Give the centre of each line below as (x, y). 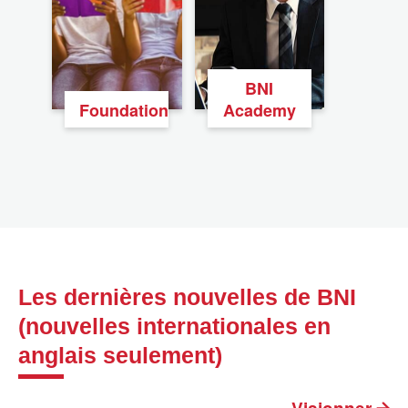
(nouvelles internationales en (174, 326)
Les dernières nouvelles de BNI (187, 296)
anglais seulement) (120, 355)
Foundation (124, 110)
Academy (259, 110)
